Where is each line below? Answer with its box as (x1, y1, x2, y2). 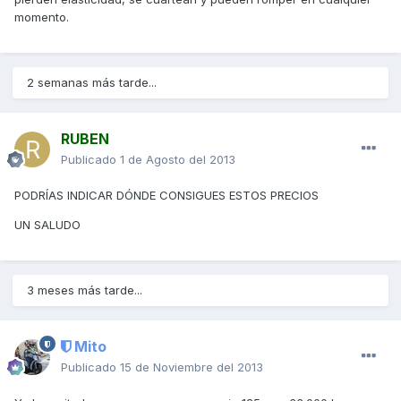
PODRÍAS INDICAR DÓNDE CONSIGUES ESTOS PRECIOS (14, 188, 319, 203)
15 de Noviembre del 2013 (120, 360, 263, 375)
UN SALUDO (14, 218, 81, 233)
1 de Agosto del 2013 (120, 152, 235, 167)
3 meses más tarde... (27, 283, 142, 298)
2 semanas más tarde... (27, 75, 157, 90)
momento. (14, 10, 69, 25)
